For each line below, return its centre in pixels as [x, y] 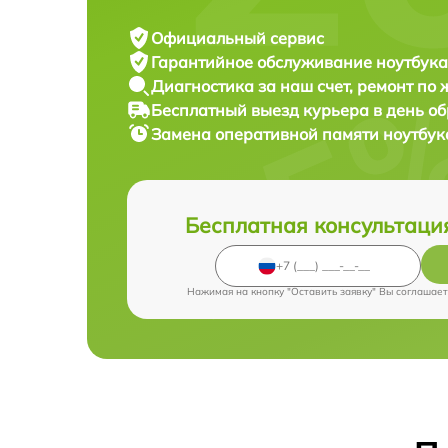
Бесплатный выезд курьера [262, 109]
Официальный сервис [237, 37]
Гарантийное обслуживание [263, 61]
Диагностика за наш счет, [254, 85]
